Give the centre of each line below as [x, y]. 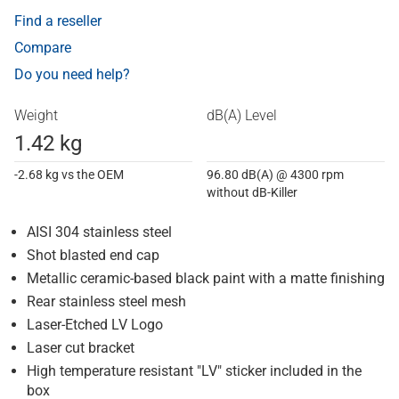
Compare [43, 48]
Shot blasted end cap [93, 255]
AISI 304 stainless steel [99, 232]
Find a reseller [58, 21]
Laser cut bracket [81, 348]
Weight [36, 115]
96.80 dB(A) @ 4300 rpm [275, 175]
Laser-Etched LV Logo [95, 325]
